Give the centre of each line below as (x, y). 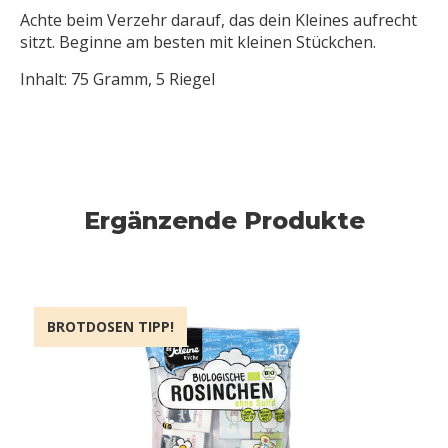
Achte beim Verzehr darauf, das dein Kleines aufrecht (218, 20)
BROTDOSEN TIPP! (110, 326)
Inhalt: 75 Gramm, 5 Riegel (117, 79)
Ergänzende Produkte (224, 220)
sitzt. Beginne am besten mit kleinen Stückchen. (198, 42)
